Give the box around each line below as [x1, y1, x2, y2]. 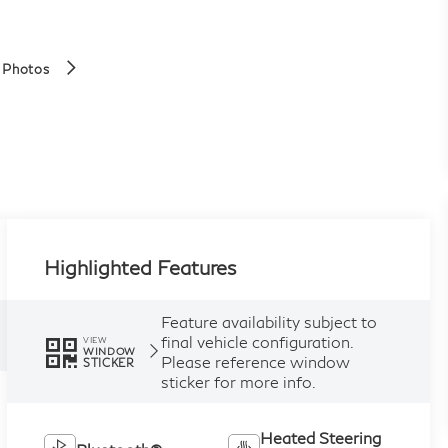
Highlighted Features [43, 254, 236, 279]
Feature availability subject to [160, 311, 377, 331]
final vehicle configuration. [160, 331, 353, 351]
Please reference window [160, 351, 350, 371]
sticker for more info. [160, 371, 316, 391]
